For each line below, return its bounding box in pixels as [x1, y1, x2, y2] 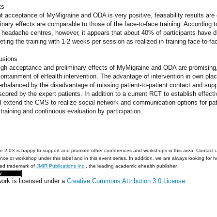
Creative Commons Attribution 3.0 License [66, 177, 185, 185]
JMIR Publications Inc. [36, 163, 86, 169]
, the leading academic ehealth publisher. [85, 163, 178, 169]
